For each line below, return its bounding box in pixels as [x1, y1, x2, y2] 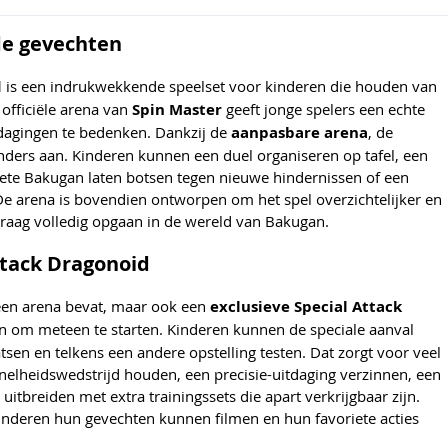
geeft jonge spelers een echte [222, 99, 425, 120]
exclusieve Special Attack [210, 296, 402, 318]
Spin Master [132, 99, 222, 121]
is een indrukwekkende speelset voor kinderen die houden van [2, 76, 437, 97]
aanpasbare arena [231, 122, 368, 144]
